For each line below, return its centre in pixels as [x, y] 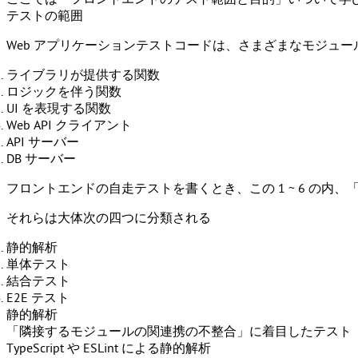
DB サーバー [41, 159]
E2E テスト [38, 298]
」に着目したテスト [294, 332]
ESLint [101, 348]
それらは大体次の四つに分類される [109, 218]
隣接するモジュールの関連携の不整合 [128, 332]
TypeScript [35, 348]
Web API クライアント [69, 125]
